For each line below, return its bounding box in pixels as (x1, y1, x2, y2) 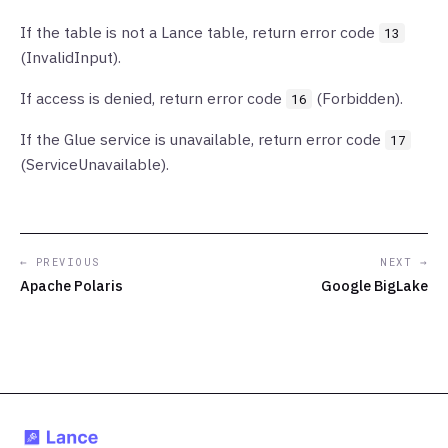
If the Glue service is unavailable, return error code (20, 129, 385, 149)
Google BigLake (321, 276, 428, 295)
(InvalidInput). (20, 47, 121, 67)
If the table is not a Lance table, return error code (20, 22, 379, 42)
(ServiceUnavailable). (20, 154, 169, 174)
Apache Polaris (20, 276, 123, 295)
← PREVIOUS (20, 255, 100, 269)
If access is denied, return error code (20, 88, 286, 108)
